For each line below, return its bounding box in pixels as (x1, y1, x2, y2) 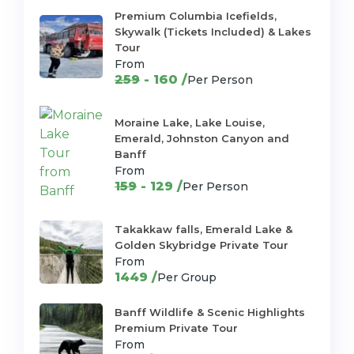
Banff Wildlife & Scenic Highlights (115, 306, 305, 318)
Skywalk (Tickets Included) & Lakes (115, 25, 311, 38)
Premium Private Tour (115, 322, 238, 334)
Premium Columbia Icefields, (115, 9, 277, 22)
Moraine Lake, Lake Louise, (115, 116, 265, 129)
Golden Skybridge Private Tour (115, 239, 288, 251)
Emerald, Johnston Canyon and (115, 132, 289, 145)
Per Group (157, 270, 217, 284)
